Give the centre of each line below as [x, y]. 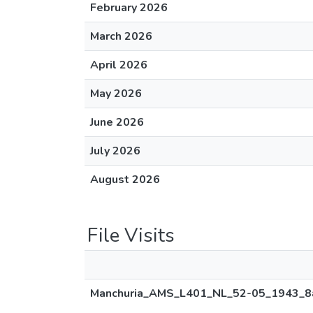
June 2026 [117, 122]
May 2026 [116, 94]
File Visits [131, 235]
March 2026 [121, 36]
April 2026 [119, 65]
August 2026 [125, 180]
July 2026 [115, 151]
